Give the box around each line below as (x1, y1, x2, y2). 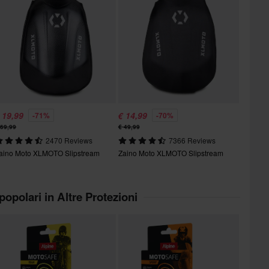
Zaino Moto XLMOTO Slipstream (118, 147, 223, 158)
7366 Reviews (169, 134, 216, 145)
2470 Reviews (46, 134, 93, 145)
